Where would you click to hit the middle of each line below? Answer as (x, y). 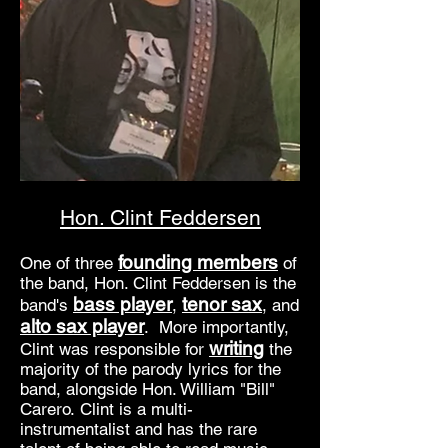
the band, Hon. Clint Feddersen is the (158, 283)
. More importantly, (216, 327)
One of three (69, 263)
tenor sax (222, 304)
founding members (198, 262)
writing (236, 348)
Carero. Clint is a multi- (106, 409)
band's (46, 305)
